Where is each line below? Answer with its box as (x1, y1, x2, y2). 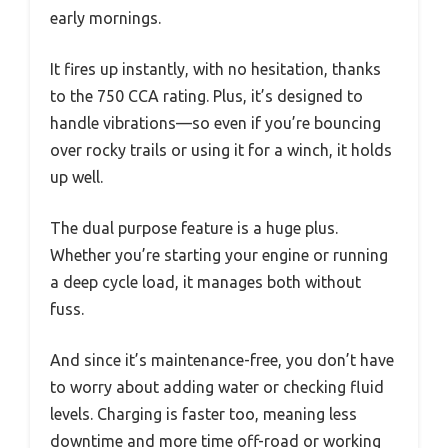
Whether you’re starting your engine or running (50, 246, 388, 265)
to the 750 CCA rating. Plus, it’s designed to (50, 87, 363, 106)
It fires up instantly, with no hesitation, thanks (50, 60, 381, 79)
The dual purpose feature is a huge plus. (50, 219, 338, 238)
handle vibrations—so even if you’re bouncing (50, 114, 381, 133)
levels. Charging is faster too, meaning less (50, 405, 357, 424)
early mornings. (50, 9, 161, 28)
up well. (50, 168, 103, 187)
